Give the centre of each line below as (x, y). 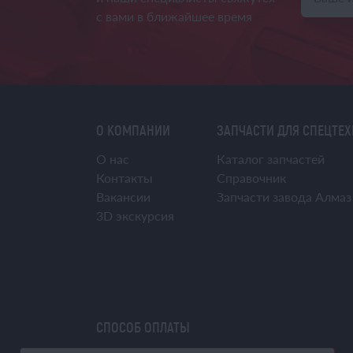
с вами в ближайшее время (174, 16)
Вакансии (123, 197)
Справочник (251, 178)
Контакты (124, 178)
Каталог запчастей (270, 159)
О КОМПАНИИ (133, 130)
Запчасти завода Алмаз (284, 197)
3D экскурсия (135, 216)
